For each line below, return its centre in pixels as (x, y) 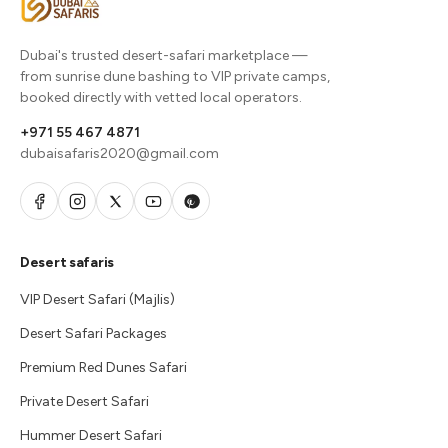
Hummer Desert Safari (91, 435)
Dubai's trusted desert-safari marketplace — (164, 55)
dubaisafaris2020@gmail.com (119, 153)
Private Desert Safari (84, 401)
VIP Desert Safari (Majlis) (97, 299)
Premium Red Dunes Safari (103, 367)
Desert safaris (67, 262)
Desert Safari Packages (93, 333)
